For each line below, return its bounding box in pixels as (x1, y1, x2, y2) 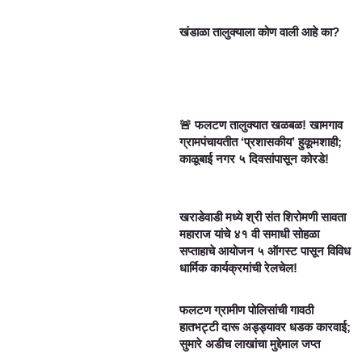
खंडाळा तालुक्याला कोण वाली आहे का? (179, 25, 340, 40)
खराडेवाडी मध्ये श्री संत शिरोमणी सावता (179, 210, 347, 225)
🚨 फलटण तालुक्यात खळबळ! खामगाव (179, 117, 343, 132)
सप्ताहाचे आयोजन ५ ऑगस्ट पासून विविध (179, 244, 351, 259)
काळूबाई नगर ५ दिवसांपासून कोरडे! (179, 151, 330, 166)
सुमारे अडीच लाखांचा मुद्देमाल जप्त (179, 336, 321, 351)
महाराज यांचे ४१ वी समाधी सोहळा (179, 227, 320, 242)
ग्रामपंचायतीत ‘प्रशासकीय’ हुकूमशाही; (179, 134, 343, 149)
